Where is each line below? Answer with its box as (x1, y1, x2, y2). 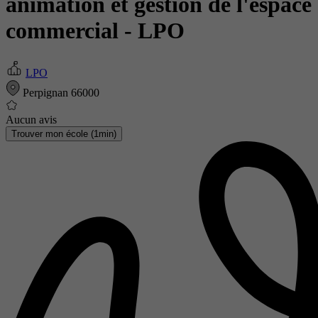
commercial (6, 18, 124, 44)
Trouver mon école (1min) (11, 128, 116, 139)
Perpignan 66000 (20, 86, 99, 99)
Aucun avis (6, 113, 57, 126)
